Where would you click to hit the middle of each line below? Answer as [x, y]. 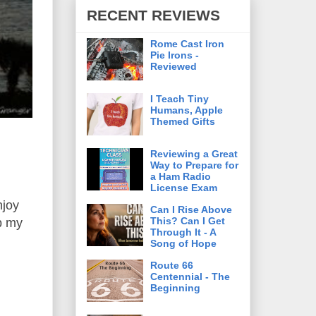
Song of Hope [183, 243]
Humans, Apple [187, 110]
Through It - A [183, 232]
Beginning [175, 287]
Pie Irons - [175, 55]
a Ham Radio [181, 176]
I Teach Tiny [180, 98]
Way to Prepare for [194, 165]
